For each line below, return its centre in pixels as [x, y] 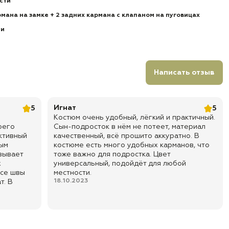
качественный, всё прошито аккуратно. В [127, 136]
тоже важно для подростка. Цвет [112, 154]
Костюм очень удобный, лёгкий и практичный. [135, 118]
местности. [73, 173]
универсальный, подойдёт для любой [120, 164]
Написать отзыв [184, 73]
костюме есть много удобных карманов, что [132, 145]
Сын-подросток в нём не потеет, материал [130, 127]
